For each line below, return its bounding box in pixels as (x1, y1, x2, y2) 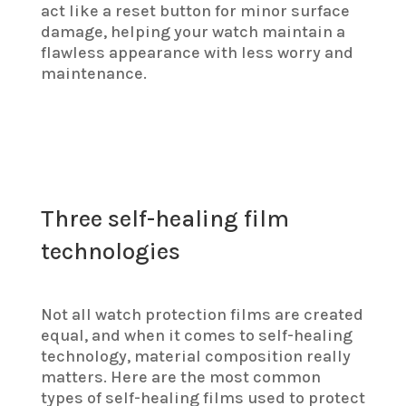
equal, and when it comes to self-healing (40, 325, 353, 346)
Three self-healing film (40, 205, 289, 234)
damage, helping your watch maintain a (40, 22, 345, 43)
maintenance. (40, 63, 147, 84)
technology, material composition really (40, 346, 351, 367)
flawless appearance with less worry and (40, 43, 353, 63)
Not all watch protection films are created (40, 304, 363, 325)
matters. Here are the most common (40, 367, 321, 388)
